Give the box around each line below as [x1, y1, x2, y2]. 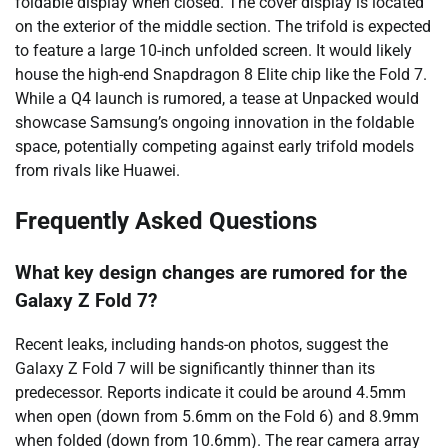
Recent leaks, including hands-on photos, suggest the [15, 335, 388, 355]
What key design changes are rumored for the [15, 261, 407, 284]
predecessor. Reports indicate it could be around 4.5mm [15, 383, 406, 403]
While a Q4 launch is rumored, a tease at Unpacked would [15, 88, 419, 108]
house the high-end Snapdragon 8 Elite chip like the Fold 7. [15, 64, 427, 84]
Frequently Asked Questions [15, 206, 317, 235]
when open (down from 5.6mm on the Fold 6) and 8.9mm [15, 407, 419, 427]
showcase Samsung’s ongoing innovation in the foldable [15, 112, 414, 132]
